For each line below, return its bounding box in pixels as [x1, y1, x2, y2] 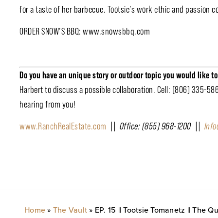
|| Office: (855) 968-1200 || [106, 120, 204, 131]
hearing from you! [19, 99, 76, 110]
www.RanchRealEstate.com [19, 120, 107, 131]
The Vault [53, 204, 87, 216]
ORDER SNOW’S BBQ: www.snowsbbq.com [19, 25, 150, 36]
